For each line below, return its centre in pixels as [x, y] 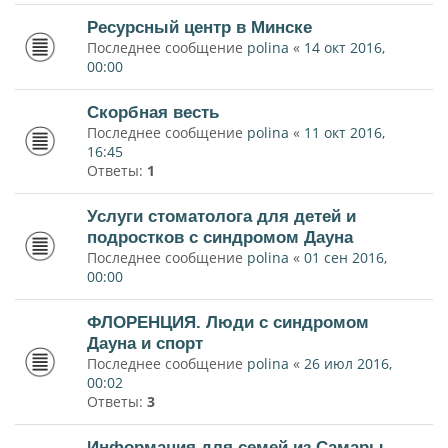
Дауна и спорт [145, 343]
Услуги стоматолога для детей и [221, 216]
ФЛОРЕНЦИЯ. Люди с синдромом [228, 322]
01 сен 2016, [345, 257]
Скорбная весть [153, 112]
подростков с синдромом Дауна [220, 237]
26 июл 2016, [348, 363]
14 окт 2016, [344, 47]
